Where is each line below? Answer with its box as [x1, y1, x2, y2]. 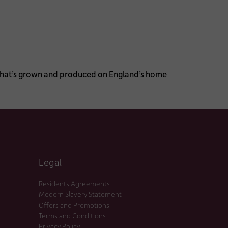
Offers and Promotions [39, 199, 109, 210]
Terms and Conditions [39, 210, 106, 220]
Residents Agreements [39, 178, 110, 188]
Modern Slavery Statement [39, 189, 122, 199]
